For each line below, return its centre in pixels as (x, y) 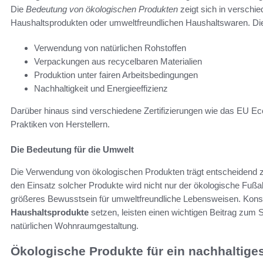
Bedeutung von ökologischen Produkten (102, 9)
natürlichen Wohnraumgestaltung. (75, 225)
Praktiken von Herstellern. (60, 124)
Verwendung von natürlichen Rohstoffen (110, 48)
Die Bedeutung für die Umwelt (72, 149)
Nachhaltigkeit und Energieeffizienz (101, 88)
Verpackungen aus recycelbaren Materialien (118, 61)
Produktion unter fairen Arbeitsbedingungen (116, 75)
